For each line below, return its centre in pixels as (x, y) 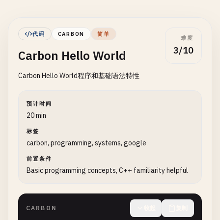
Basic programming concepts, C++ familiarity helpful (107, 170)
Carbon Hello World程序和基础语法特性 (79, 76)
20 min (36, 115)
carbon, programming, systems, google (86, 143)
